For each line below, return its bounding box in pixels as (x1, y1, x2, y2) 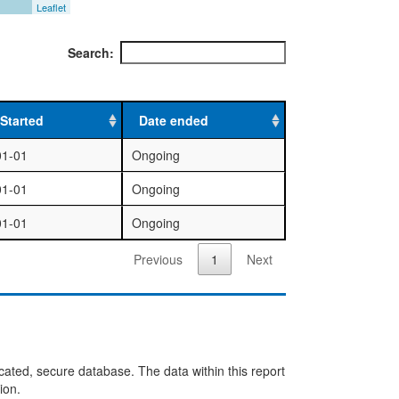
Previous (134, 250, 183, 269)
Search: (68, 43, 114, 61)
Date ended (138, 110, 208, 129)
